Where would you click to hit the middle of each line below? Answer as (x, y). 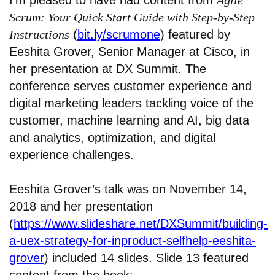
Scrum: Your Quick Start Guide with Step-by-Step (132, 17)
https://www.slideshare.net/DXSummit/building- (141, 224)
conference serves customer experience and (130, 86)
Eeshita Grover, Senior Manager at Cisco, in (130, 52)
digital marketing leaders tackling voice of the (131, 103)
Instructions (39, 35)
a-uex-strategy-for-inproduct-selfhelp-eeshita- (133, 241)
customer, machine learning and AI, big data (129, 121)
